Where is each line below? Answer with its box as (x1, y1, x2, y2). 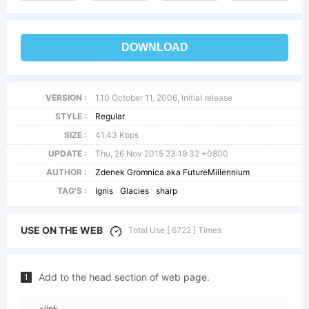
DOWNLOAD (121, 41, 188, 53)
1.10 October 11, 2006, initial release (95, 92, 233, 103)
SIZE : (63, 130, 87, 140)
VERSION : (45, 92, 87, 103)
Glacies (120, 186, 150, 196)
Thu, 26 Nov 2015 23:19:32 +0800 (95, 148, 229, 159)
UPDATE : (48, 148, 87, 159)
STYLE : (54, 111, 87, 121)
